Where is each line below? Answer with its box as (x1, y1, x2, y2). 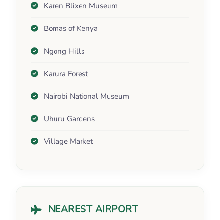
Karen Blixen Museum (44, 1, 118, 11)
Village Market (44, 137, 93, 147)
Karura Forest (44, 69, 88, 79)
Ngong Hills (44, 46, 84, 56)
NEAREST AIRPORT (48, 203, 138, 216)
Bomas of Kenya (44, 24, 98, 34)
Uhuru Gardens (44, 114, 95, 124)
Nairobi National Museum (44, 91, 129, 102)
